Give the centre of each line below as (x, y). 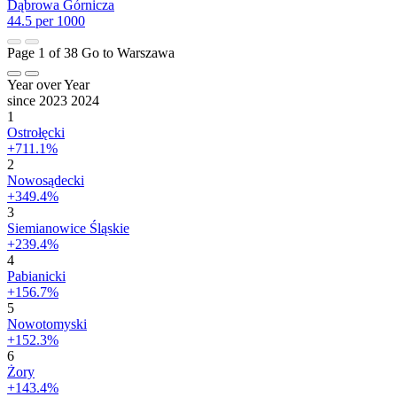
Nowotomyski (47, 323)
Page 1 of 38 (44, 52)
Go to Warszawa (128, 52)
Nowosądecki (46, 180)
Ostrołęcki (36, 132)
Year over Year (48, 84)
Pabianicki (36, 276)
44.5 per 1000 (46, 20)
